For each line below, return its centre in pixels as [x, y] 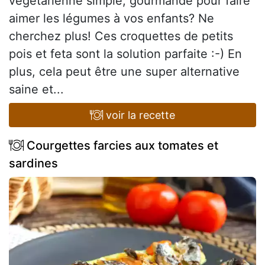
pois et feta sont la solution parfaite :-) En [125, 54]
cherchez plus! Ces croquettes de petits [121, 36]
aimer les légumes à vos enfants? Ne [112, 19]
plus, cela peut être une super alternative [124, 72]
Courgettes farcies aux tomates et [121, 146]
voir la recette [139, 115]
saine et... [36, 90]
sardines [33, 164]
